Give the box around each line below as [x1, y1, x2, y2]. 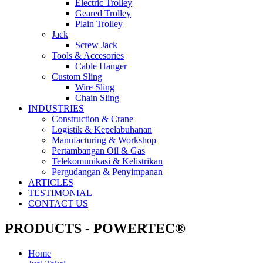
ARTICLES [28, 177, 73, 187]
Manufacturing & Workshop [52, 135, 156, 145]
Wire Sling [75, 82, 114, 92]
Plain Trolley [75, 19, 123, 29]
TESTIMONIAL [28, 188, 92, 198]
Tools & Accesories [52, 50, 124, 60]
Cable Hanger [75, 61, 127, 71]
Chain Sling [75, 93, 119, 103]
